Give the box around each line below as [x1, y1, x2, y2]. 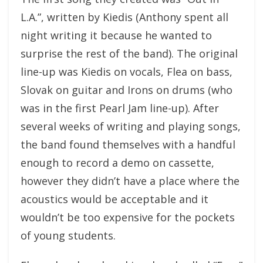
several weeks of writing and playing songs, [21, 119, 241, 133]
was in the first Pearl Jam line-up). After [21, 100, 219, 115]
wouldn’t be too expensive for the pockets [21, 210, 235, 224]
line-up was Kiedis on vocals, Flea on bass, [21, 64, 232, 79]
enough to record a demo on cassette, [21, 155, 214, 170]
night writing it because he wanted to [21, 28, 212, 42]
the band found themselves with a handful [21, 137, 235, 151]
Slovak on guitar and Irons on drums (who [21, 82, 232, 97]
